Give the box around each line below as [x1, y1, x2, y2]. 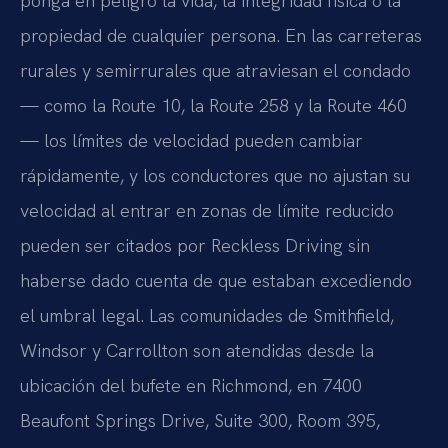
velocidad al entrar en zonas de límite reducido [20, 199, 394, 223]
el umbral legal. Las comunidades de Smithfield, [20, 304, 394, 328]
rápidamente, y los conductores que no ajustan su [20, 164, 410, 188]
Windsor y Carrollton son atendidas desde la [20, 339, 374, 363]
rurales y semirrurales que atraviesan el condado [20, 59, 411, 83]
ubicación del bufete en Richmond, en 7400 [20, 374, 362, 398]
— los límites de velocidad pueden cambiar [20, 129, 363, 153]
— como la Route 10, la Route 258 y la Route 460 [20, 94, 407, 118]
